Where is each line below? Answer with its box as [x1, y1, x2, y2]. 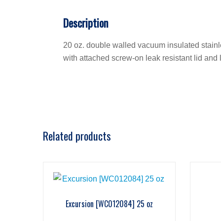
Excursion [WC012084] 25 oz [66, 197, 153, 210]
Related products [43, 127, 111, 144]
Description [63, 14, 108, 31]
